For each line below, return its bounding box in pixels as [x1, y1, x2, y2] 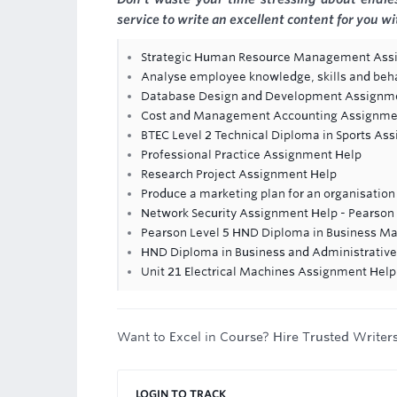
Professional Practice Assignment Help [141, 148, 362, 161]
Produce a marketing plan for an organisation [141, 187, 395, 200]
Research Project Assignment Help [141, 167, 337, 181]
